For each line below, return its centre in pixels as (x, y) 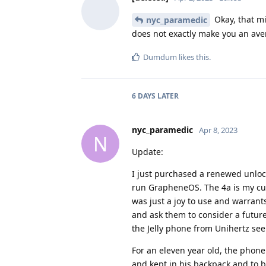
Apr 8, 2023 (218, 130)
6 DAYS (144, 96)
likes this (193, 57)
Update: (148, 152)
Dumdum (160, 57)
